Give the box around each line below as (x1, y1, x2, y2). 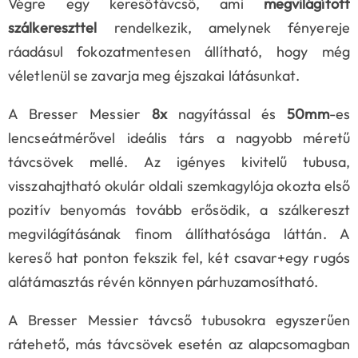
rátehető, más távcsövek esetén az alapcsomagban (8, 334, 350, 353)
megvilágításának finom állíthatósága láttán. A (8, 224, 350, 243)
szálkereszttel (8, 18, 97, 37)
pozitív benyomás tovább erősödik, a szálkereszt (8, 200, 350, 219)
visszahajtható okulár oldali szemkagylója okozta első (8, 176, 350, 195)
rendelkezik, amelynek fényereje (97, 18, 350, 37)
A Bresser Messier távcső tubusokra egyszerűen (8, 310, 350, 329)
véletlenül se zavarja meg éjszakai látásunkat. (8, 66, 300, 85)
